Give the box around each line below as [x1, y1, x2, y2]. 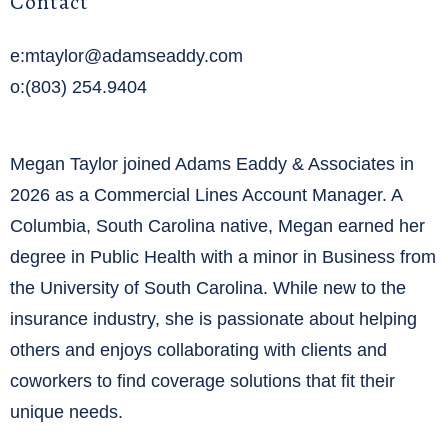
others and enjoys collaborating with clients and [10, 340, 387, 361]
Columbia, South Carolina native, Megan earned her [10, 216, 425, 237]
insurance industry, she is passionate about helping [10, 309, 417, 330]
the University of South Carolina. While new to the [10, 278, 406, 299]
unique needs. [10, 402, 128, 423]
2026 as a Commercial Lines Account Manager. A [10, 185, 402, 206]
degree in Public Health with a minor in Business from [10, 247, 436, 268]
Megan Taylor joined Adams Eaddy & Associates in [10, 154, 414, 175]
